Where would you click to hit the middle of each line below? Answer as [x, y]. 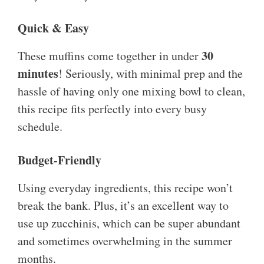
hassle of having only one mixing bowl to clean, [131, 91]
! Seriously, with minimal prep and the [151, 74]
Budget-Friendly [60, 160]
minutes [38, 74]
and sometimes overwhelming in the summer [125, 241]
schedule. [40, 127]
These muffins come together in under [110, 56]
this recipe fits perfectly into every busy [112, 109]
